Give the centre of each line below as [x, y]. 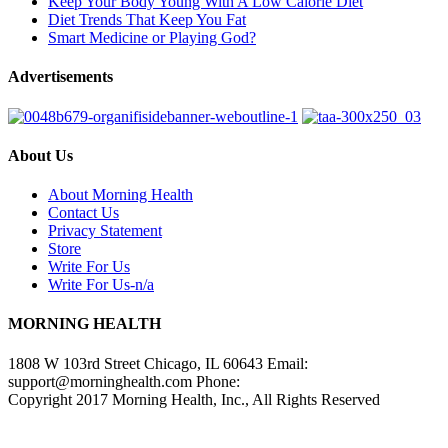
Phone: [216, 381]
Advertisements [60, 77]
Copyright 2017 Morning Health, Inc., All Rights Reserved [194, 399]
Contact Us [83, 213]
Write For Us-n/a [101, 285]
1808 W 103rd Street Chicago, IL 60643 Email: [158, 363]
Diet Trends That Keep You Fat [147, 20]
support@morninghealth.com [100, 381]
